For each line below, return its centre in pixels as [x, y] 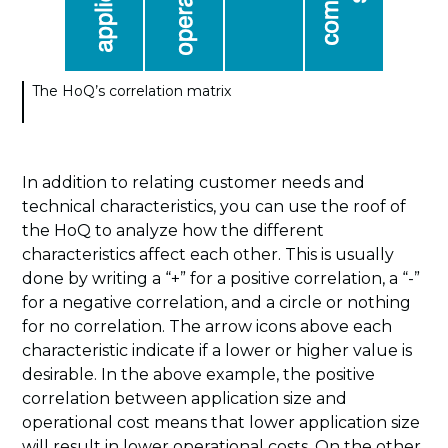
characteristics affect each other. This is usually [208, 255]
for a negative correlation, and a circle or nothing [217, 303]
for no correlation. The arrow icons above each [207, 327]
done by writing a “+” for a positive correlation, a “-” [221, 279]
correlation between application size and [185, 399]
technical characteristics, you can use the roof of [214, 207]
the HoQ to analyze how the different [173, 231]
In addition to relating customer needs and [194, 183]
